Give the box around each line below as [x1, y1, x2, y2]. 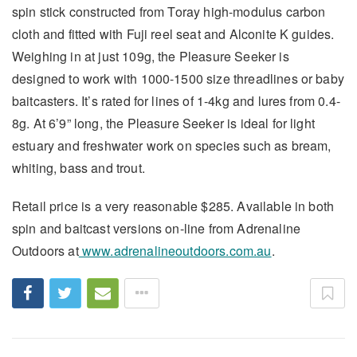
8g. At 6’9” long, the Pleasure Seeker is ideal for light [12, 114, 315, 133]
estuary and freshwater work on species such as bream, [12, 136, 331, 155]
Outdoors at [12, 241, 79, 261]
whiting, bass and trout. [12, 159, 145, 178]
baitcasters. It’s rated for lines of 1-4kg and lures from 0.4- [12, 92, 340, 111]
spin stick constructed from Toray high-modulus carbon [12, 2, 326, 22]
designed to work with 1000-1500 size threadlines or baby [12, 69, 344, 88]
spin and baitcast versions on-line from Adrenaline [12, 219, 301, 238]
